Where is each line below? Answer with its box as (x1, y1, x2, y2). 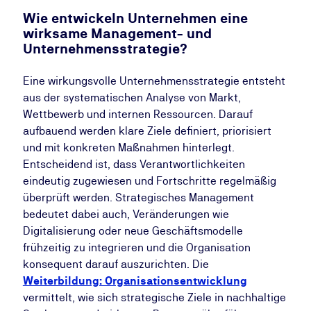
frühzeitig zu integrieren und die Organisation (22, 241, 251, 254)
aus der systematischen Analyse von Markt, (22, 91, 241, 104)
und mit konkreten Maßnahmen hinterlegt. (22, 141, 235, 154)
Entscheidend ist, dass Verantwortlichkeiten (22, 158, 245, 171)
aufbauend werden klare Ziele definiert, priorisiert (22, 124, 271, 137)
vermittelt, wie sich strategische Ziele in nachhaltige (22, 291, 286, 304)
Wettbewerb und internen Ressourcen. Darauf (22, 108, 253, 121)
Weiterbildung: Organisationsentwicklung (22, 274, 247, 287)
